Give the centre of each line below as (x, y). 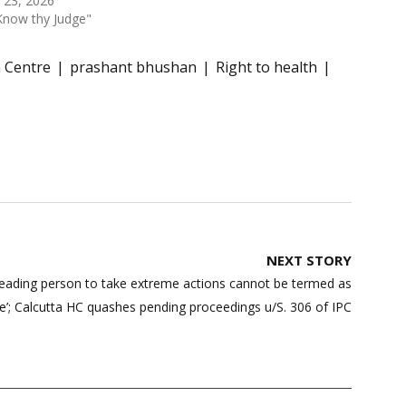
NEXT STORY (309, 260)
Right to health (266, 67)
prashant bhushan (133, 67)
